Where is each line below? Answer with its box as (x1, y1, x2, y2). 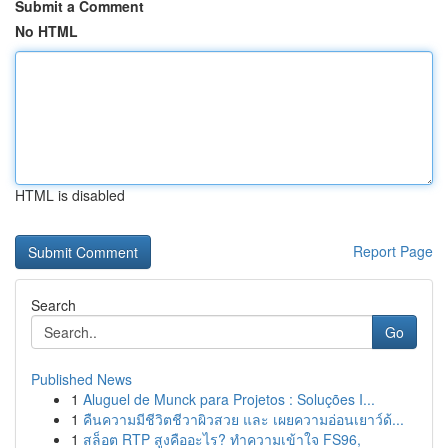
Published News (31, 369, 132, 389)
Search (31, 295, 76, 315)
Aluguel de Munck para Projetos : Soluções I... (83, 389, 375, 409)
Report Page (353, 241, 433, 261)
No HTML (15, 21, 78, 41)
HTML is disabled (15, 185, 125, 205)
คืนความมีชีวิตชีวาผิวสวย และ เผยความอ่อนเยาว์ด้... (83, 409, 404, 429)
